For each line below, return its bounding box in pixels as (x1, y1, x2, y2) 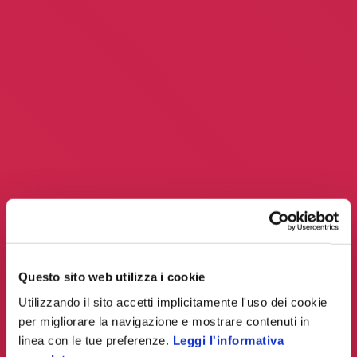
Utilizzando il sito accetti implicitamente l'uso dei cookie (18, 295, 328, 309)
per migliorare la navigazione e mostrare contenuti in (18, 314, 310, 328)
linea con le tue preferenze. (18, 333, 173, 347)
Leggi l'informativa (172, 333, 284, 347)
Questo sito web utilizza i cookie (18, 269, 206, 284)
